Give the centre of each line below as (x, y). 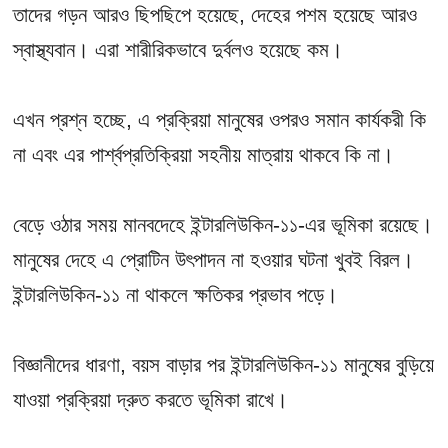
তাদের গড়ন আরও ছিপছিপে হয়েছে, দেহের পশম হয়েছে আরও (215, 14)
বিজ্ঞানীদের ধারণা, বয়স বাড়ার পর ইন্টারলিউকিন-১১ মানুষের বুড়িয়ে (224, 364)
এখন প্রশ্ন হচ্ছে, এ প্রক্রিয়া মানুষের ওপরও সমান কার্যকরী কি (220, 119)
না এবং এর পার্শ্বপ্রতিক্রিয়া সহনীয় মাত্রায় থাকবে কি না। (204, 154)
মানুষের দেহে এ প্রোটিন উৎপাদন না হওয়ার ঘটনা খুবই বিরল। (214, 259)
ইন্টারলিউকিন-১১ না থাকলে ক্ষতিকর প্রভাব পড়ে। (182, 294)
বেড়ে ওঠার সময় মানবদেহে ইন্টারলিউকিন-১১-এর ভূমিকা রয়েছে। (223, 224)
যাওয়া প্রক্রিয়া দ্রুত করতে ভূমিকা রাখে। (151, 399)
